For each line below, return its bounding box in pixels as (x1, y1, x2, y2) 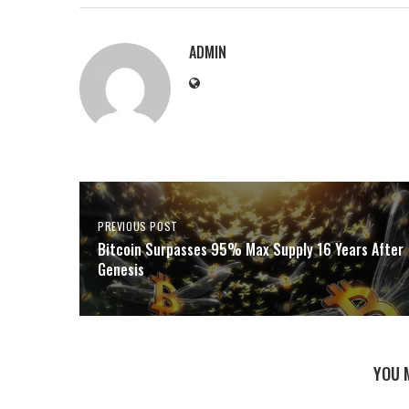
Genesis (98, 258, 144, 281)
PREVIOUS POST (98, 218, 178, 235)
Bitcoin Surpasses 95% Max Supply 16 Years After (98, 238, 404, 261)
